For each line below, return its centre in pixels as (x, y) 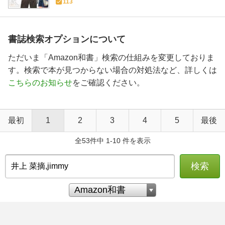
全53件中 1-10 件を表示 (113, 140)
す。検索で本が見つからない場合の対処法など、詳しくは (113, 70)
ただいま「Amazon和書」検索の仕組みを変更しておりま (111, 57)
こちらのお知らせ (40, 82)
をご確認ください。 (108, 82)
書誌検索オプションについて (67, 39)
